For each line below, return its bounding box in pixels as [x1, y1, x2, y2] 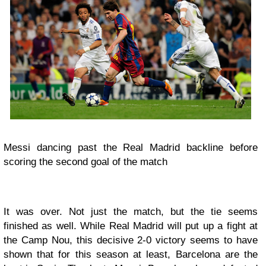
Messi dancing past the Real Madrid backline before [4, 141, 258, 153]
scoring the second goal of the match [4, 156, 167, 167]
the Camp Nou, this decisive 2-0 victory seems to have [4, 234, 258, 246]
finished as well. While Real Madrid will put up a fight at [4, 220, 258, 232]
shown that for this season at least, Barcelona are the [4, 248, 258, 260]
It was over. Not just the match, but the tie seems [4, 205, 258, 217]
